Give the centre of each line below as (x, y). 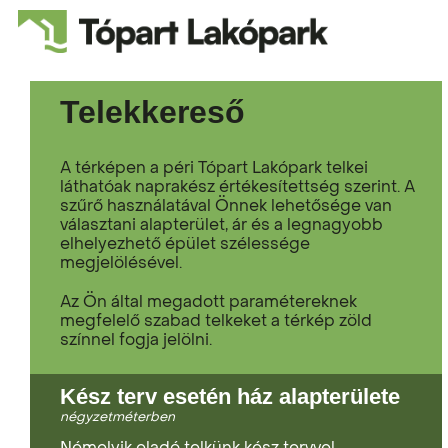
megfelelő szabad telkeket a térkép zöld (216, 320)
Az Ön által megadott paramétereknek (208, 301)
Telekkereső (152, 112)
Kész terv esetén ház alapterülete (230, 396)
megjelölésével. (121, 262)
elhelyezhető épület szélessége (185, 243)
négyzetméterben (117, 416)
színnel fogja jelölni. (136, 339)
